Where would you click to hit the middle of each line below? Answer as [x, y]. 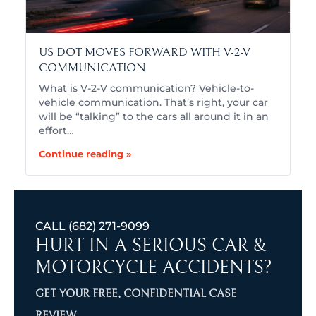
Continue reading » [85, 154]
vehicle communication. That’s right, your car [153, 103]
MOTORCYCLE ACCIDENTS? [154, 268]
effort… [56, 131]
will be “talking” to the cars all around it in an [154, 117]
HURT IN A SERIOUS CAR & [151, 246]
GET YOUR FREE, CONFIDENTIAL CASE [136, 294]
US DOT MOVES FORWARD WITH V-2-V [145, 53]
